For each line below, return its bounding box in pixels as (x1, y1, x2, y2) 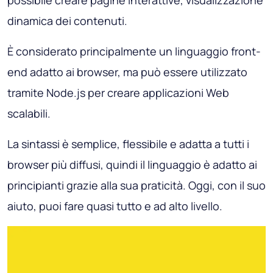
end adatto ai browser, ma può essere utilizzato (7, 64, 247, 79)
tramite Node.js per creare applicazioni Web (7, 85, 229, 100)
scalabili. (7, 105, 51, 121)
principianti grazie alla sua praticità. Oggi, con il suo (7, 177, 266, 193)
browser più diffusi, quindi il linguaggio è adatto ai (7, 157, 257, 172)
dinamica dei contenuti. (7, 13, 127, 28)
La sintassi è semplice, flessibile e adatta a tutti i (7, 136, 249, 151)
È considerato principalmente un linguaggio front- (7, 43, 261, 58)
